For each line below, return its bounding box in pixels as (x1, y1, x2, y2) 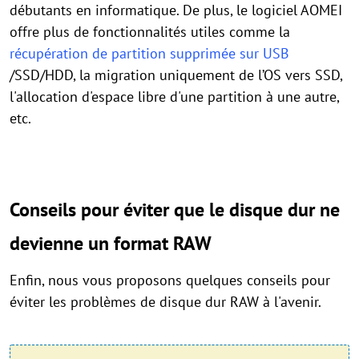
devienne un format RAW (10, 231, 212, 256)
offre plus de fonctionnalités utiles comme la (10, 22, 290, 42)
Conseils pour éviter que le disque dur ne (10, 197, 340, 223)
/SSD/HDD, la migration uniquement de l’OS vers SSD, (10, 66, 342, 85)
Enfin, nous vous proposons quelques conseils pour (10, 271, 330, 290)
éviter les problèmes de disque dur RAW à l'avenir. (10, 292, 321, 312)
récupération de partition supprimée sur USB (10, 44, 289, 63)
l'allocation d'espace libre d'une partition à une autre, (10, 87, 339, 107)
